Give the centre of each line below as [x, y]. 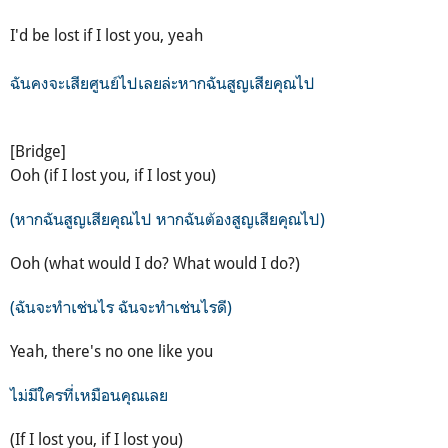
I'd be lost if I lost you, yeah [106, 34]
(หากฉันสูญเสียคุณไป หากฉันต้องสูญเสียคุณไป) [167, 218]
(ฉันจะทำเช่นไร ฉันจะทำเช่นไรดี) [121, 306]
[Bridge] [38, 150]
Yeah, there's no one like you [111, 350]
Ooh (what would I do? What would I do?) [155, 262]
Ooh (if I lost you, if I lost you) [113, 174]
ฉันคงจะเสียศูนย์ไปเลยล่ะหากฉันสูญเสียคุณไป [162, 82]
